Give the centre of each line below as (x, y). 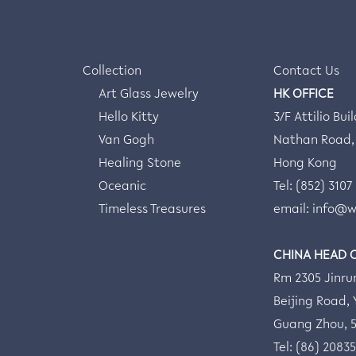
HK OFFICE (304, 95)
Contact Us (306, 72)
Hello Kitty (129, 118)
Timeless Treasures (152, 211)
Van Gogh (126, 141)
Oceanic (122, 188)
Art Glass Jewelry (149, 95)
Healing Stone (140, 164)
